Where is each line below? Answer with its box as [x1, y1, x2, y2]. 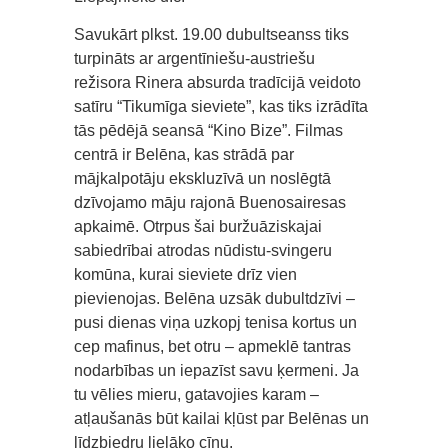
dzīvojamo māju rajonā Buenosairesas [74, 194, 346, 212]
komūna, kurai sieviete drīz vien [74, 266, 297, 284]
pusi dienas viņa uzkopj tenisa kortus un [74, 314, 357, 332]
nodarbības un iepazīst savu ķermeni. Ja [74, 362, 359, 380]
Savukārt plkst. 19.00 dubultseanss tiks [74, 26, 349, 44]
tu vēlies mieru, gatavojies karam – [74, 386, 319, 404]
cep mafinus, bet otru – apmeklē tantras [74, 338, 351, 356]
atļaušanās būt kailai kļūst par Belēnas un [74, 410, 369, 428]
